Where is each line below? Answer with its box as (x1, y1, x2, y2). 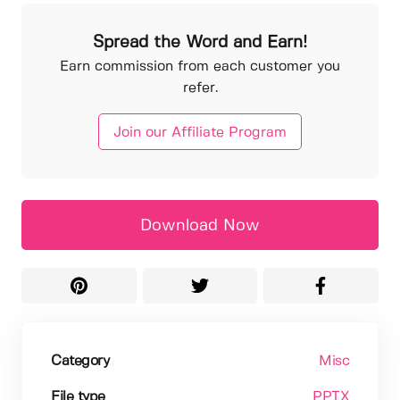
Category (51, 354, 109, 368)
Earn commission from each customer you (60, 60, 340, 74)
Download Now (140, 217, 260, 234)
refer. (182, 81, 218, 96)
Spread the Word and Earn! (93, 35, 307, 51)
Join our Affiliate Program (113, 125, 287, 139)
